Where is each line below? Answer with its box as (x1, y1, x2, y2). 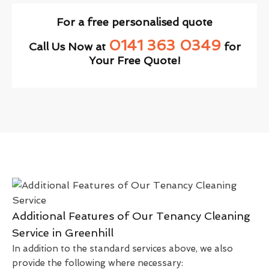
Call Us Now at (28, 40, 109, 53)
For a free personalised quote (56, 15, 213, 28)
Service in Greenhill (12, 226, 113, 239)
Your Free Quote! (88, 53, 181, 67)
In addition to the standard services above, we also (12, 243, 233, 254)
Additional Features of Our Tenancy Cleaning (12, 209, 250, 222)
